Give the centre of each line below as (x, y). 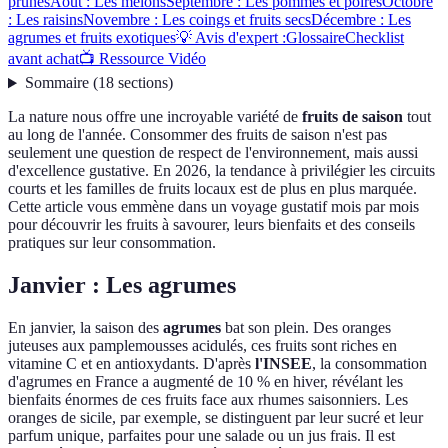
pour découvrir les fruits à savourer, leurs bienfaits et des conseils (211, 225)
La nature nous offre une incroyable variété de (155, 117)
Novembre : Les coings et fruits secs (197, 20)
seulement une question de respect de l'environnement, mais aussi (213, 153)
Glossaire (315, 38)
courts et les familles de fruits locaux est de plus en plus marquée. (212, 189)
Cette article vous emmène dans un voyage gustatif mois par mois (213, 207)
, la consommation (369, 364)
